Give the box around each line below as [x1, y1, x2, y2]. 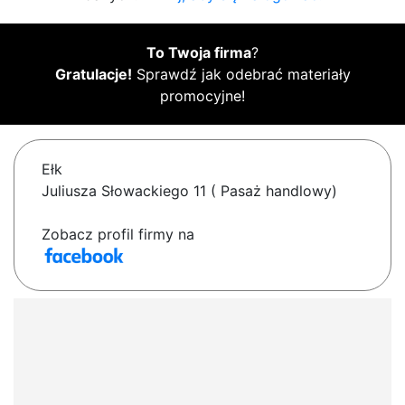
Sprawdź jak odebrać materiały [131, 65, 351, 84]
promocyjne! [160, 87, 245, 106]
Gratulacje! [54, 65, 132, 84]
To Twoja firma [146, 43, 251, 62]
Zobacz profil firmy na [42, 225, 194, 244]
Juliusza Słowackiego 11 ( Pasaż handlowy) [42, 182, 337, 201]
